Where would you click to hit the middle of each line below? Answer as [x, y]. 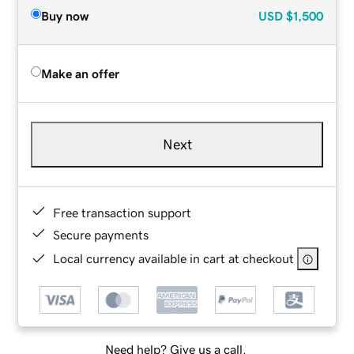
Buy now [65, 15]
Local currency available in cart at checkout [174, 258]
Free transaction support [122, 212]
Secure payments [101, 234]
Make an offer [81, 73]
